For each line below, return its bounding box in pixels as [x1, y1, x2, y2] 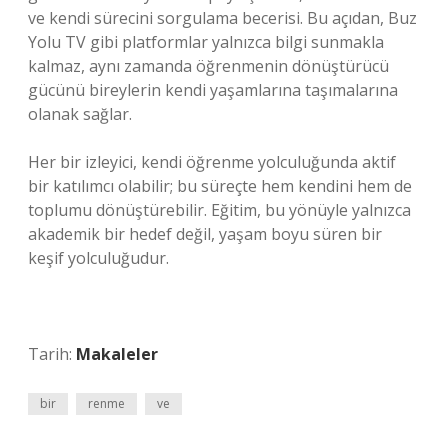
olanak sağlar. [28, 103, 132, 125]
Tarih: [28, 343, 76, 365]
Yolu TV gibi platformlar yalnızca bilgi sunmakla [28, 31, 384, 53]
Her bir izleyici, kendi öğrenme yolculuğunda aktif [28, 151, 396, 173]
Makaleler [76, 343, 158, 365]
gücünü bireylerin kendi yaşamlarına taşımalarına [28, 79, 398, 101]
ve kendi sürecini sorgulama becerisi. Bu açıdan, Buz [28, 7, 417, 29]
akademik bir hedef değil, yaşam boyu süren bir [28, 223, 382, 245]
